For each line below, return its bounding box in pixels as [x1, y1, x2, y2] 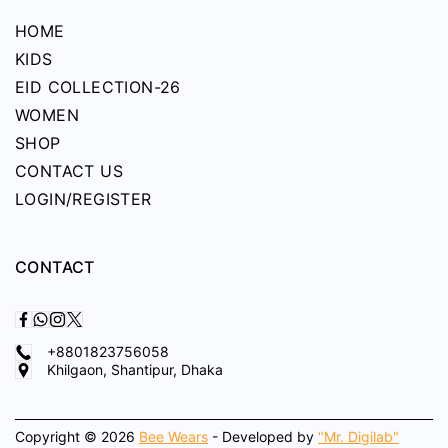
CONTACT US [15, 161, 123, 181]
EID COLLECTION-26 [15, 77, 181, 97]
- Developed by [208, 428, 318, 445]
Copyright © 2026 [15, 428, 139, 445]
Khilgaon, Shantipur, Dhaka [47, 361, 223, 378]
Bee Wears [139, 428, 208, 445]
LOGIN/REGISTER [15, 189, 152, 209]
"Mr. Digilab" [318, 428, 399, 445]
